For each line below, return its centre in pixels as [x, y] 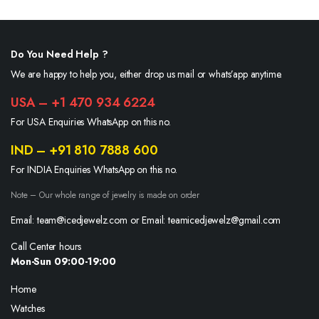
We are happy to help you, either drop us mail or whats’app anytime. [147, 74]
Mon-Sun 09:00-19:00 [63, 261]
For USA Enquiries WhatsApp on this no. [91, 121]
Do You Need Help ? [59, 54]
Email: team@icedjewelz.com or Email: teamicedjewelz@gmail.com [146, 220]
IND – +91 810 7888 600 [84, 150]
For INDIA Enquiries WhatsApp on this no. [94, 169]
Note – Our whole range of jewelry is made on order [105, 195]
